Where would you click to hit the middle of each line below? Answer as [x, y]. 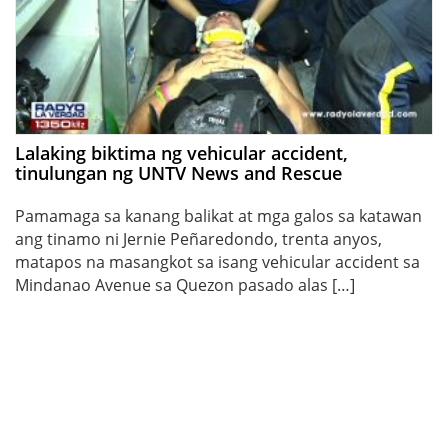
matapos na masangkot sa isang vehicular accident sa [217, 261]
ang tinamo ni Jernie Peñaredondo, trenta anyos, [198, 238]
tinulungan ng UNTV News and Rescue [178, 172]
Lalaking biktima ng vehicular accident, [181, 152]
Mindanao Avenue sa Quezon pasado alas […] [185, 284]
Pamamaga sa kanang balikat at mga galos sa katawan [218, 215]
